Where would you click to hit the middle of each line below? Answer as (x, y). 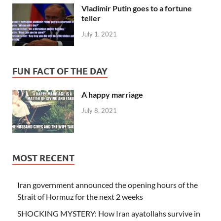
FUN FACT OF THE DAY (60, 72)
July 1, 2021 (99, 34)
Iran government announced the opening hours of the (108, 184)
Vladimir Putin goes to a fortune (137, 8)
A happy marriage (112, 95)
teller (91, 18)
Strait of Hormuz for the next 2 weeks (80, 196)
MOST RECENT (43, 158)
